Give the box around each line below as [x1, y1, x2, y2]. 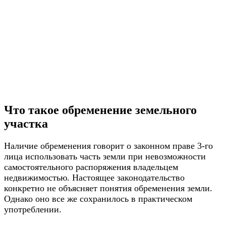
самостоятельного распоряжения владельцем [4, 161, 178, 172]
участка [4, 117, 48, 130]
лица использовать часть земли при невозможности [4, 151, 206, 161]
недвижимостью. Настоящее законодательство [4, 172, 185, 183]
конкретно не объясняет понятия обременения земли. [4, 183, 212, 193]
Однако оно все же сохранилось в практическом [4, 193, 192, 204]
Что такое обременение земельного [4, 103, 197, 117]
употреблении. [4, 204, 62, 214]
